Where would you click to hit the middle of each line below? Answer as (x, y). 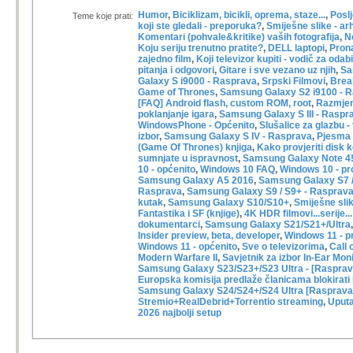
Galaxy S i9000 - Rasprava (197, 81)
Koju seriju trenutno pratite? (201, 48)
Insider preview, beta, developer (209, 236)
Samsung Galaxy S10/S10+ (229, 203)
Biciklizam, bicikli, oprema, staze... (249, 15)
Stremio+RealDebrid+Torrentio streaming (230, 302)
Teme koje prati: (103, 16)
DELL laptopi (296, 48)
